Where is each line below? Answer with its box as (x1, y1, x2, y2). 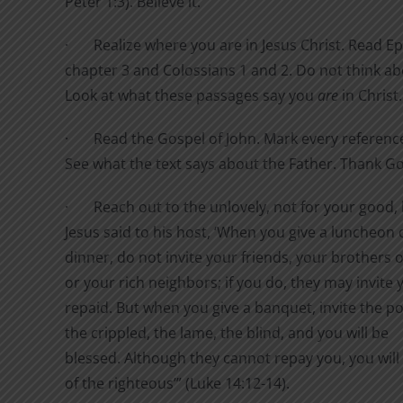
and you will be (288, 323, 389, 344)
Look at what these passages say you (65, 85, 318, 106)
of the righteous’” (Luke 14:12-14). (65, 373, 290, 394)
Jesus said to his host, (65, 222, 214, 243)
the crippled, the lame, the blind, (65, 323, 284, 344)
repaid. (65, 298, 112, 318)
